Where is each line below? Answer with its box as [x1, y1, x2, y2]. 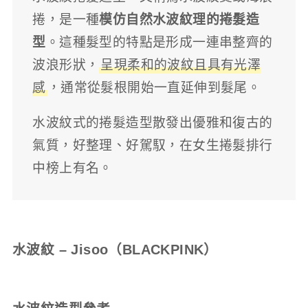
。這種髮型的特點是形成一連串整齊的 [45, 34, 273, 49]
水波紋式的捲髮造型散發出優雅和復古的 [32, 115, 273, 131]
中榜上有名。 [32, 161, 113, 176]
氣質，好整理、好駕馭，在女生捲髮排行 [32, 138, 273, 153]
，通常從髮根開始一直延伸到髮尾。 [47, 80, 261, 95]
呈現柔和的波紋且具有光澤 [100, 57, 261, 72]
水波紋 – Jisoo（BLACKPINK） [12, 242, 218, 258]
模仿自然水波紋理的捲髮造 [99, 12, 260, 27]
